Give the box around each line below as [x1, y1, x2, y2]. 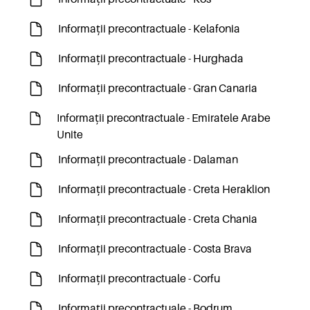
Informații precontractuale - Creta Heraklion [58, 183, 270, 196]
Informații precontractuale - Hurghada [58, 53, 244, 65]
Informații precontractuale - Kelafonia [58, 23, 240, 35]
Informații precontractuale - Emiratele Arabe [57, 112, 271, 125]
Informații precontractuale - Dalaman [58, 154, 238, 166]
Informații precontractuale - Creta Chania [58, 213, 257, 226]
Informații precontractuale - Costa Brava [58, 243, 252, 255]
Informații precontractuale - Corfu [58, 273, 220, 285]
